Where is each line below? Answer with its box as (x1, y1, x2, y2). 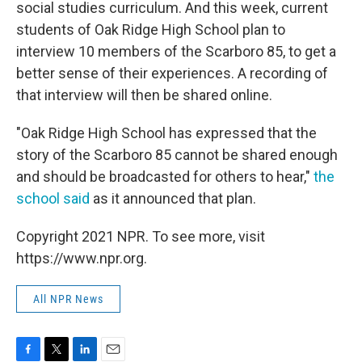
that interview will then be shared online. (16, 86, 272, 104)
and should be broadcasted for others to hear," (16, 168, 314, 186)
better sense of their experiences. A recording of (16, 65, 328, 82)
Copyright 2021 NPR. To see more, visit (16, 228, 265, 246)
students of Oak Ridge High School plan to (16, 21, 285, 39)
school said (16, 190, 90, 208)
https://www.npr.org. (16, 250, 147, 267)
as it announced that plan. (90, 190, 256, 208)
